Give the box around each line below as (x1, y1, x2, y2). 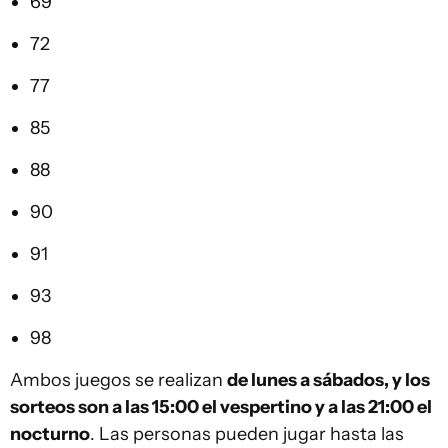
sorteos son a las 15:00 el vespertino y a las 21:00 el (10, 396, 432, 419)
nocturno (10, 423, 90, 446)
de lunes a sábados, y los (227, 369, 430, 392)
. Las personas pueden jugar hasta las (90, 423, 404, 446)
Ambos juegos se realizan (10, 369, 227, 392)
